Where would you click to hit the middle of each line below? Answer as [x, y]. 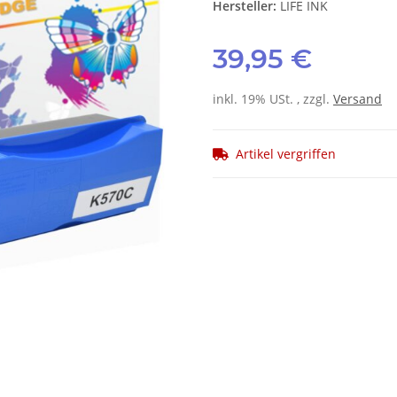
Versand [358, 99]
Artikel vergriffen [286, 154]
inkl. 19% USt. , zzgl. [273, 99]
